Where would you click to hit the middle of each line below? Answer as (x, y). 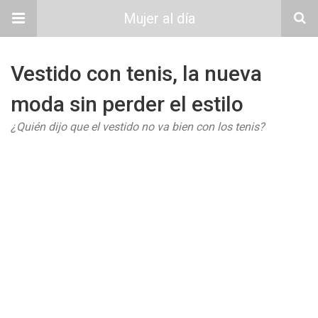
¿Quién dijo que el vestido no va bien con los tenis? (138, 127)
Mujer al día (159, 18)
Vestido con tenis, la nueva (136, 73)
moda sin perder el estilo (127, 104)
